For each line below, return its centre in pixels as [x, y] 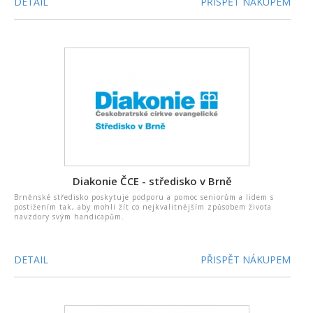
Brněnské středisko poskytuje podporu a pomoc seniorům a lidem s [144, 197]
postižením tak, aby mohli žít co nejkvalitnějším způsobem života [143, 207]
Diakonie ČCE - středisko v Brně [153, 181]
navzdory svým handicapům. [69, 217]
